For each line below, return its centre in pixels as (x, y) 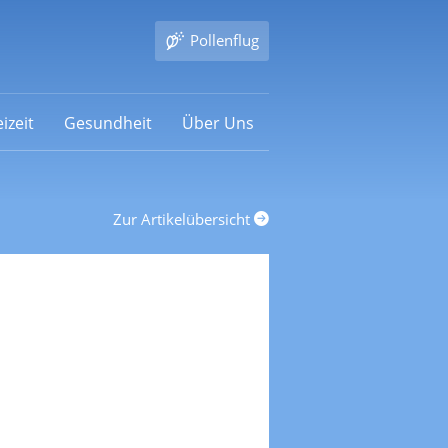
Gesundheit (107, 122)
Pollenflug (224, 40)
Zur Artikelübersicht (183, 219)
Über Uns (217, 122)
